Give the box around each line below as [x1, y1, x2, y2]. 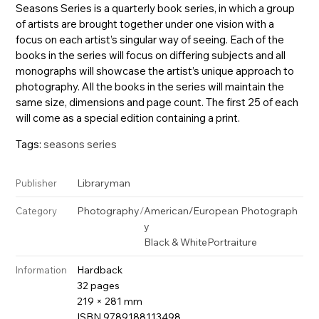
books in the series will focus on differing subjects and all [16, 48, 286, 62]
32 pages [77, 278, 120, 292]
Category [16, 204, 58, 216]
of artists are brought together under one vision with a [16, 16, 275, 31]
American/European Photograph [144, 204, 298, 217]
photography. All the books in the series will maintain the [16, 79, 285, 93]
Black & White [144, 235, 208, 249]
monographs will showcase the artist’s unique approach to [16, 63, 295, 78]
